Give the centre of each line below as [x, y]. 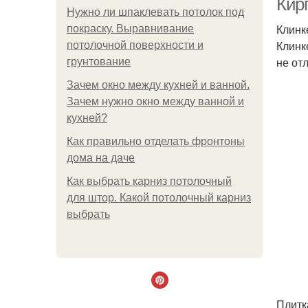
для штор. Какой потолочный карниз [159, 198]
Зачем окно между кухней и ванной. [158, 85]
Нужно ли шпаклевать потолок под [155, 12]
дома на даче [101, 158]
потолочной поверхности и [135, 45]
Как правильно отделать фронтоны [156, 141]
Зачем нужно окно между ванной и [155, 101]
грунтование [99, 62]
